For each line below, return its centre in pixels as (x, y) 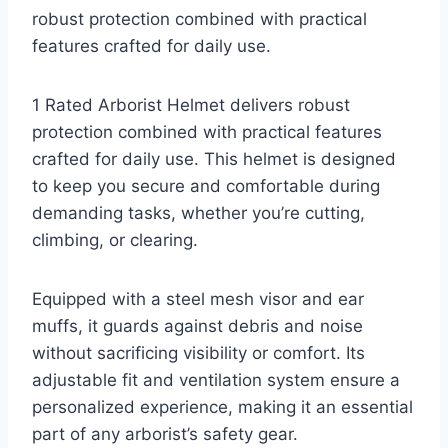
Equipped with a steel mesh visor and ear (198, 299)
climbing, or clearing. (115, 240)
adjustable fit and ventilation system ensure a (216, 380)
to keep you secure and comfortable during (206, 186)
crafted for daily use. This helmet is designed (214, 159)
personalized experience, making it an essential (222, 407)
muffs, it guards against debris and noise (197, 326)
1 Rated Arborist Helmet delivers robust (191, 105)
